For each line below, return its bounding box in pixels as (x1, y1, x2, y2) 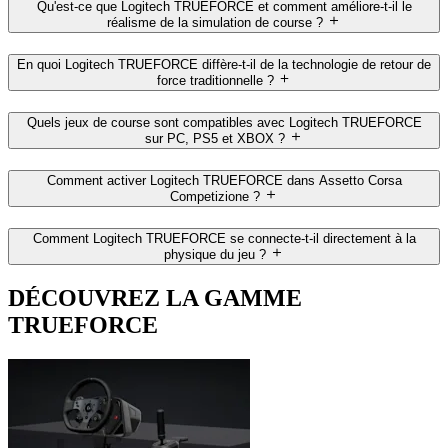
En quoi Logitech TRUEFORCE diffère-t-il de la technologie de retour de (17, 56, 431, 72)
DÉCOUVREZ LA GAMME (8, 285, 302, 312)
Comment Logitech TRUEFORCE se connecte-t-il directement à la (32, 231, 416, 247)
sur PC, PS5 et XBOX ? (145, 131, 286, 147)
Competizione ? (170, 189, 261, 205)
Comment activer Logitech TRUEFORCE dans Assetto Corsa (46, 173, 402, 189)
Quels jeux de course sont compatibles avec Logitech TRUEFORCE (26, 115, 422, 130)
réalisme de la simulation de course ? (107, 15, 324, 31)
